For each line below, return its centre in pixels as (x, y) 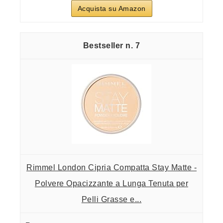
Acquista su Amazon (111, 8)
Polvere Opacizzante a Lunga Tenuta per (111, 183)
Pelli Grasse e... (111, 199)
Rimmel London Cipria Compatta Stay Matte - (111, 167)
